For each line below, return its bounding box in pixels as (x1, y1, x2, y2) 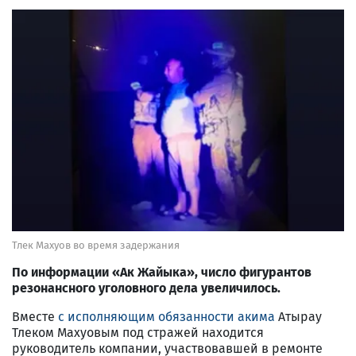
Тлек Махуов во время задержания (12, 238, 180, 251)
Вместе (12, 308, 58, 324)
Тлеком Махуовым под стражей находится (12, 324, 264, 340)
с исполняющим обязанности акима (58, 308, 275, 324)
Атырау (275, 308, 322, 324)
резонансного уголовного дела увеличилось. (12, 280, 281, 296)
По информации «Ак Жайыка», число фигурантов (12, 264, 311, 280)
